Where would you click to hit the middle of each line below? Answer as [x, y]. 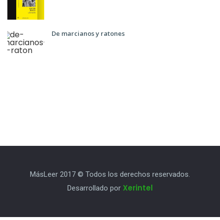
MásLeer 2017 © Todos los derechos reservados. [110, 174]
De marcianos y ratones [88, 33]
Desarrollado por [95, 188]
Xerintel [138, 188]
